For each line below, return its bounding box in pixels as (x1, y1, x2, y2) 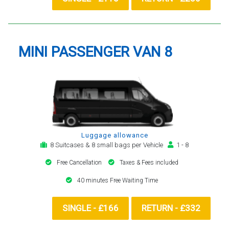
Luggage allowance (81, 131, 148, 139)
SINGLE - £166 (62, 202, 119, 213)
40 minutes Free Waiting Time (77, 176, 158, 184)
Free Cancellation (57, 158, 103, 166)
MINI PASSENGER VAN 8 (18, 43, 172, 60)
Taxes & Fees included (120, 158, 178, 166)
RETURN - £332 (142, 202, 200, 213)
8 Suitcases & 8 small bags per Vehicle (47, 141, 168, 149)
